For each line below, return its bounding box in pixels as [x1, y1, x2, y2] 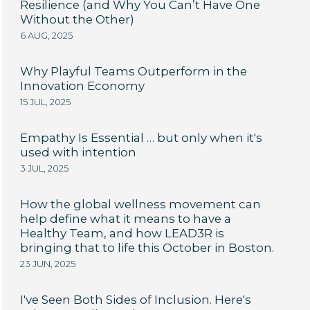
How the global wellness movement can [19, 197, 261, 211]
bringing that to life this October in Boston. [19, 241, 274, 255]
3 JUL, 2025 [19, 163, 69, 174]
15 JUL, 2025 [19, 96, 71, 107]
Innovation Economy [19, 79, 145, 93]
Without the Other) [19, 12, 134, 26]
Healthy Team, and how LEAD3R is [19, 226, 224, 240]
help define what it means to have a [19, 212, 231, 226]
